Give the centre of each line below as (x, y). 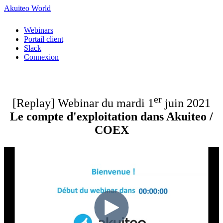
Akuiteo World (27, 8)
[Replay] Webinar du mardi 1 (83, 103)
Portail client (44, 39)
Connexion (41, 57)
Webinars (39, 30)
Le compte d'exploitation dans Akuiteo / (111, 116)
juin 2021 (186, 103)
